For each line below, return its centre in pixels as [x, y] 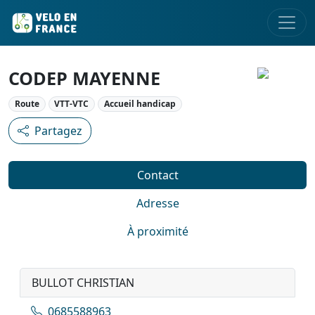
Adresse [157, 204]
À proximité [157, 232]
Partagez [58, 131]
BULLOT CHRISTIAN [83, 283]
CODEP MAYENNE [84, 78]
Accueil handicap [140, 104]
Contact [157, 175]
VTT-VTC [72, 104]
